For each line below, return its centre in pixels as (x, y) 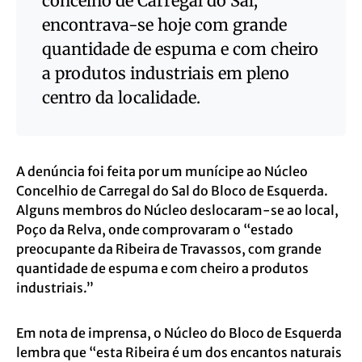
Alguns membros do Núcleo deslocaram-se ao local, (177, 210)
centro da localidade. (121, 97)
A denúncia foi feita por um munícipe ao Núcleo (162, 171)
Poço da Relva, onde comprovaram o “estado (155, 229)
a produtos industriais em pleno (166, 73)
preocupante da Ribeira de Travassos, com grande (169, 249)
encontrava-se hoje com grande (164, 25)
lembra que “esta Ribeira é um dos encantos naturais (179, 352)
